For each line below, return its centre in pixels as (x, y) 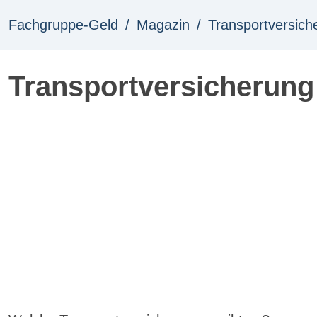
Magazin (163, 25)
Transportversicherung (161, 86)
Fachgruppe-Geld (63, 25)
